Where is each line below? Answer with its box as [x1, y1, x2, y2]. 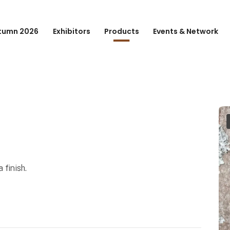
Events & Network [153, 26, 219, 36]
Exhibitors [52, 26, 90, 36]
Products [104, 26, 139, 36]
